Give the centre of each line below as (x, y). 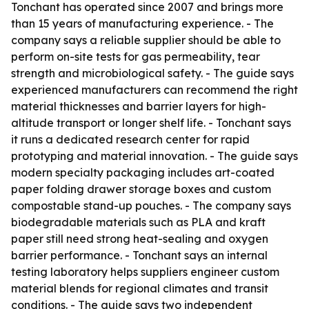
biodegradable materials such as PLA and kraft (138, 222)
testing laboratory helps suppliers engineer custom (145, 272)
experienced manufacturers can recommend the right (154, 90)
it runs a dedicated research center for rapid (130, 139)
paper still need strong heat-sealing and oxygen (140, 239)
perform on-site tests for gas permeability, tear (136, 57)
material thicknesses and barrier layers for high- (139, 106)
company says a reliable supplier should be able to (146, 40)
